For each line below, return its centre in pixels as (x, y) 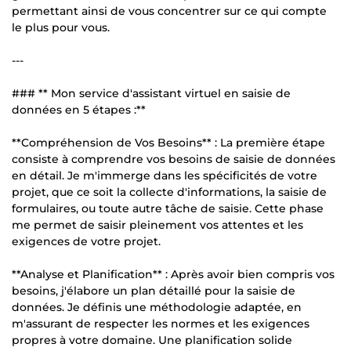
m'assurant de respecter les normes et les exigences (161, 323)
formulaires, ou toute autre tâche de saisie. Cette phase (168, 208)
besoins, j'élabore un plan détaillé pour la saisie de (154, 290)
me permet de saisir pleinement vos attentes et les (157, 224)
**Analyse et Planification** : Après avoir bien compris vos (173, 274)
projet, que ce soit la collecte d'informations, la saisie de (169, 192)
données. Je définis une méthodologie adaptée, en (157, 307)
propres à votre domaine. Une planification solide (152, 340)
